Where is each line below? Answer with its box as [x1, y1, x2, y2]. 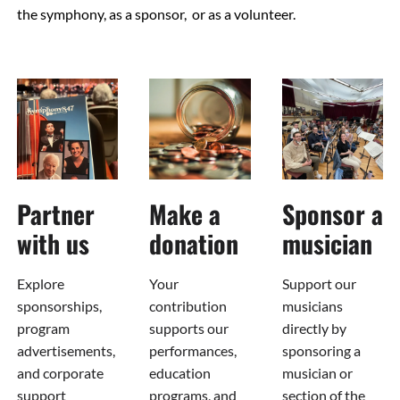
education [149, 363, 212, 381]
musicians [281, 296, 343, 314]
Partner [16, 195, 95, 232]
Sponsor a [281, 195, 383, 232]
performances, [149, 341, 237, 359]
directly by [281, 319, 346, 337]
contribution [149, 296, 228, 314]
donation [149, 224, 239, 262]
